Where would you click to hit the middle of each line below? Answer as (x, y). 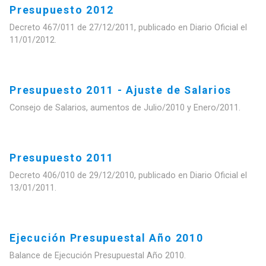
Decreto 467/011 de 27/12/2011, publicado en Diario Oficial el (128, 27)
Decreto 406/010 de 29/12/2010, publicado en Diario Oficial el (128, 175)
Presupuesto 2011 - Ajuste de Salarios (121, 90)
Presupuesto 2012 (62, 10)
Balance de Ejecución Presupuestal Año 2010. (98, 255)
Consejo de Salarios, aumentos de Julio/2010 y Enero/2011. (125, 107)
